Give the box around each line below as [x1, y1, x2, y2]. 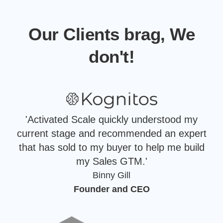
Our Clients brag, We [28, 24, 195, 44]
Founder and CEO [73, 184, 150, 195]
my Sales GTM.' [76, 156, 147, 167]
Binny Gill [93, 170, 130, 181]
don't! [89, 47, 134, 67]
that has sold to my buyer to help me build [18, 142, 205, 153]
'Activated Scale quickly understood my [25, 114, 198, 125]
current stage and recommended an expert [16, 128, 207, 139]
